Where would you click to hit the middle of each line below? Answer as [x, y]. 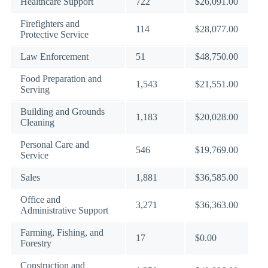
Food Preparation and [61, 79]
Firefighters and [50, 24]
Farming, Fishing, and [62, 232]
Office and [40, 200]
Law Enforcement [54, 57]
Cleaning [37, 122]
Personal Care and [55, 144]
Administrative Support [64, 210]
